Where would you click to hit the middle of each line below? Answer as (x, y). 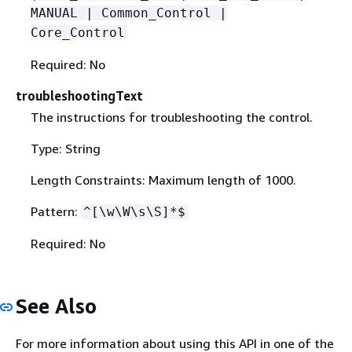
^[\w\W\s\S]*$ (134, 212)
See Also (56, 306)
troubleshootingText (79, 96)
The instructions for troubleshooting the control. (171, 117)
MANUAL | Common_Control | (128, 13)
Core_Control (77, 33)
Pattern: (55, 212)
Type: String (65, 149)
